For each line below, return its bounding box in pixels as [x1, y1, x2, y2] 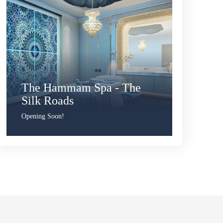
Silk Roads [21, 94, 74, 107]
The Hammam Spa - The [21, 81, 141, 94]
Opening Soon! [21, 112, 64, 120]
